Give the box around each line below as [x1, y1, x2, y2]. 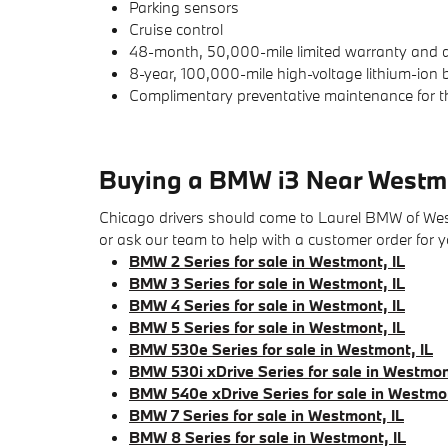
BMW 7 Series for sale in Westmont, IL [129, 404, 404, 425]
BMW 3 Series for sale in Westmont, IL [129, 272, 405, 293]
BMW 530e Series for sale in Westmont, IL [129, 338, 433, 359]
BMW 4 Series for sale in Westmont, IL [129, 294, 405, 315]
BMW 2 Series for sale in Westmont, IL [129, 250, 405, 271]
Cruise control [129, 19, 223, 39]
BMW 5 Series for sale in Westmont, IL [129, 316, 405, 337]
